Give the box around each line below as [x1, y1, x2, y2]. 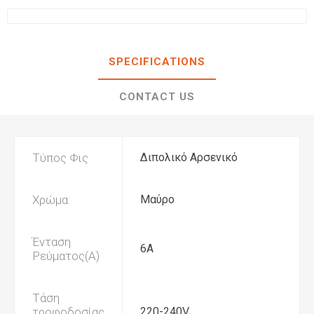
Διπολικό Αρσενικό [140, 151, 238, 164]
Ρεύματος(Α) [32, 249, 100, 263]
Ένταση [32, 235, 71, 249]
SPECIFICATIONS [109, 55, 205, 68]
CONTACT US [119, 90, 195, 103]
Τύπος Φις [32, 151, 88, 165]
